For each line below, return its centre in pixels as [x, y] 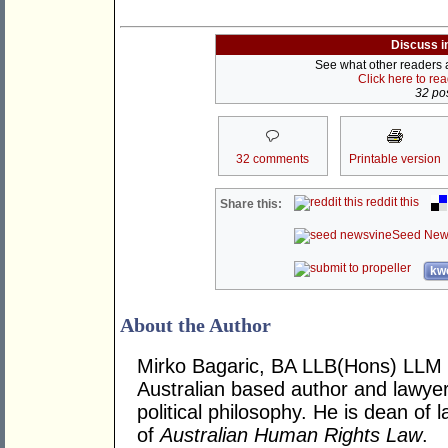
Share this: [251, 204]
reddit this [391, 202]
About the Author [195, 325]
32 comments [272, 159]
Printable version [394, 159]
